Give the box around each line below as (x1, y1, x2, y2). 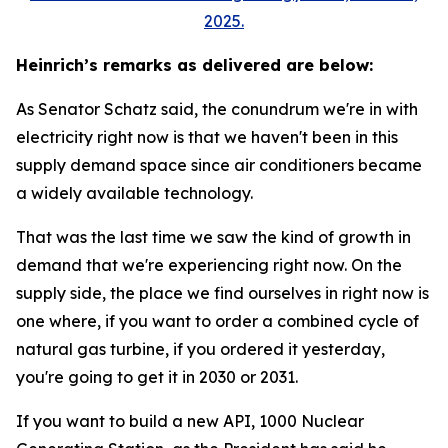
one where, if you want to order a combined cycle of (16, 311, 419, 331)
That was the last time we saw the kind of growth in (16, 227, 411, 247)
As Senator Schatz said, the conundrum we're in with (16, 99, 418, 119)
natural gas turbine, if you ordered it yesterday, (16, 339, 385, 359)
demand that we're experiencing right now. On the (16, 255, 402, 275)
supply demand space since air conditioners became (16, 155, 422, 175)
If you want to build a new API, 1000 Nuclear (16, 411, 364, 431)
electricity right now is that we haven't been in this (16, 127, 398, 147)
